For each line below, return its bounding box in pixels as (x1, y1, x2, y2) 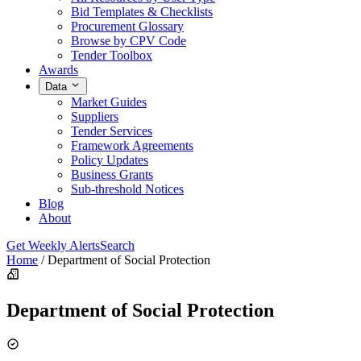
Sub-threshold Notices (71, 182, 184, 197)
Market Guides (71, 95, 147, 110)
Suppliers (71, 110, 118, 124)
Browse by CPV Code (71, 33, 186, 48)
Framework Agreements (71, 139, 193, 153)
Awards (39, 62, 78, 77)
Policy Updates (71, 153, 148, 168)
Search (100, 239, 135, 253)
